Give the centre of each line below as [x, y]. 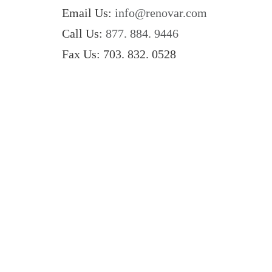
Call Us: [84, 34]
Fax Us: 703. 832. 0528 [119, 54]
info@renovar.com [161, 13]
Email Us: [88, 13]
